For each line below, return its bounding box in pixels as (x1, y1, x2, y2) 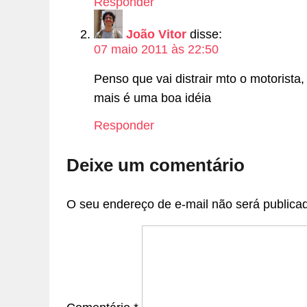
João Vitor (126, 27, 186, 41)
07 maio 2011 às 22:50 (94, 42, 219, 56)
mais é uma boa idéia (94, 90, 211, 105)
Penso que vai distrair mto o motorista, (94, 71, 304, 86)
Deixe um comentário (66, 155, 245, 176)
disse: (190, 27, 222, 41)
